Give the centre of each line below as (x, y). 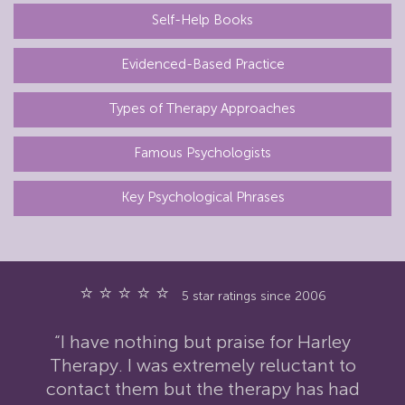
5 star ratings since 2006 (254, 296)
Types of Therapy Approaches (202, 108)
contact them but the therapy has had (202, 388)
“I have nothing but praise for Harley (202, 341)
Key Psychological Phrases (202, 197)
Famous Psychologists (202, 152)
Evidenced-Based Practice (202, 64)
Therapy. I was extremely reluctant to (202, 365)
